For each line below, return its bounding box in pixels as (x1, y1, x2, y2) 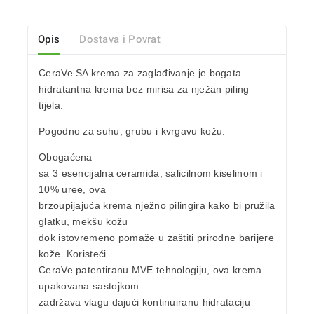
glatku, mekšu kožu (39, 216, 128, 228)
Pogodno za (39, 125, 97, 137)
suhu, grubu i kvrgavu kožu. (97, 125, 226, 137)
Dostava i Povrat (79, 31, 161, 47)
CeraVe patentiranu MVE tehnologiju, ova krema (39, 264, 262, 276)
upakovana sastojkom (39, 280, 139, 292)
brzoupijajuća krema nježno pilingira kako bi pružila (39, 200, 275, 212)
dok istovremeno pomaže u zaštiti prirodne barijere (39, 232, 274, 244)
